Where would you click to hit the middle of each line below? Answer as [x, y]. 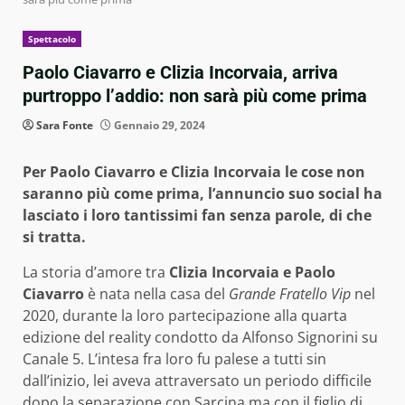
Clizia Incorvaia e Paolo [252, 273]
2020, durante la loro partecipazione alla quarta [185, 316]
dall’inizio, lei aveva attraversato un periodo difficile [197, 381]
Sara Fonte [65, 126]
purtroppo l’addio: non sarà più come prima [195, 96]
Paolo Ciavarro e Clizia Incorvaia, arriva [180, 73]
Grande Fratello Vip [292, 294]
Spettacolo [52, 39]
